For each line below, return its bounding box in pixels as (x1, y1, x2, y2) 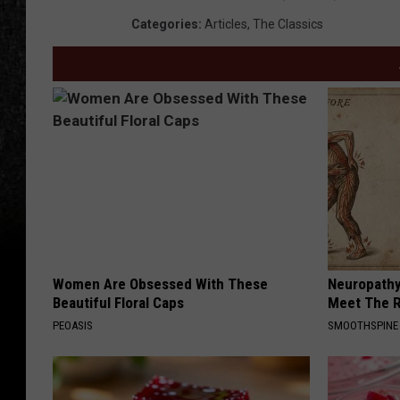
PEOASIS (53, 319, 93, 333)
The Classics (253, 17, 323, 32)
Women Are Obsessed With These (53, 275, 268, 294)
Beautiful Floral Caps (53, 294, 184, 312)
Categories (131, 17, 198, 32)
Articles (204, 17, 247, 32)
